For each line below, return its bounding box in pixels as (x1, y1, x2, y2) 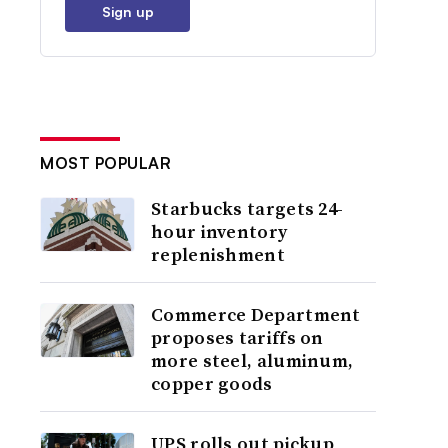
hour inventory (151, 219, 288, 244)
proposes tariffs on (151, 325, 324, 350)
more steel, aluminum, (151, 348, 354, 373)
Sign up (101, 3, 154, 20)
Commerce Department (151, 302, 361, 327)
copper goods (151, 371, 273, 396)
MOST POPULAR (40, 153, 172, 173)
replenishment (151, 242, 285, 267)
